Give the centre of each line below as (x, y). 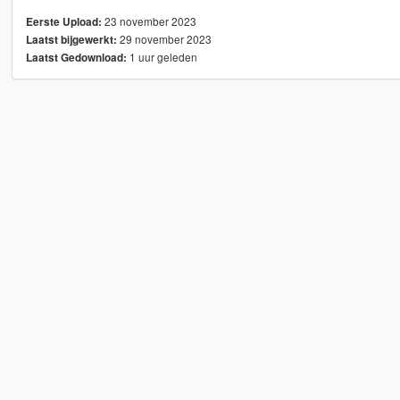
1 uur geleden (162, 57)
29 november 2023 (164, 39)
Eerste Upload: (63, 22)
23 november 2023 (149, 21)
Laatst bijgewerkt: (71, 40)
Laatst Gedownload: (76, 58)
